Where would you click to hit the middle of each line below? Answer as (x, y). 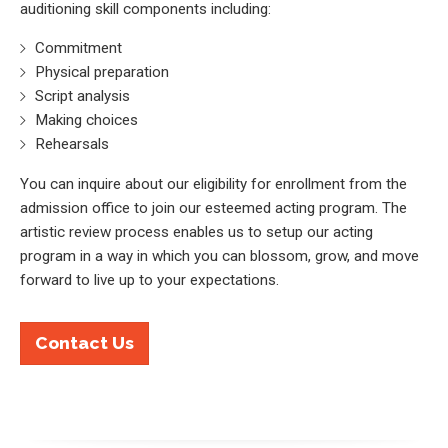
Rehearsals (72, 144)
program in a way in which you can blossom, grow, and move (219, 255)
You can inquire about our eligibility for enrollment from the (213, 183)
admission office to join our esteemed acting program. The (213, 207)
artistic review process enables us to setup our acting (196, 231)
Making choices (87, 120)
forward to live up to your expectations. (149, 279)
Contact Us (84, 342)
